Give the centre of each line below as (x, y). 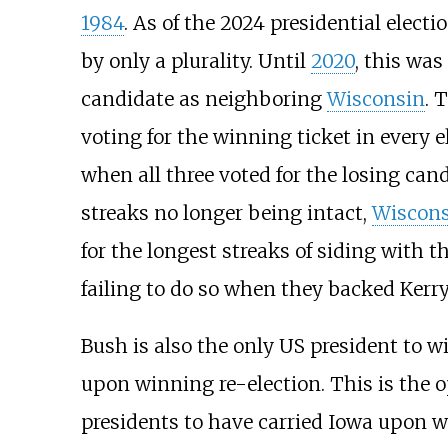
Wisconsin (375, 98)
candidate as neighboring (203, 98)
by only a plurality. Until (195, 60)
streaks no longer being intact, (226, 212)
